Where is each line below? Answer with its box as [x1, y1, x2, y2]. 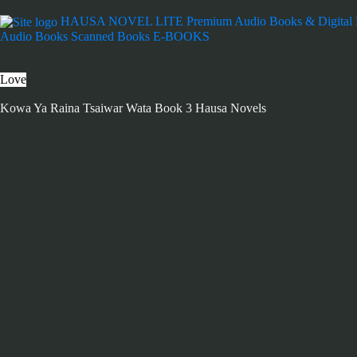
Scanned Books [71, 29, 150, 44]
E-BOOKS [153, 29, 210, 44]
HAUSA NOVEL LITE [61, 14, 183, 28]
